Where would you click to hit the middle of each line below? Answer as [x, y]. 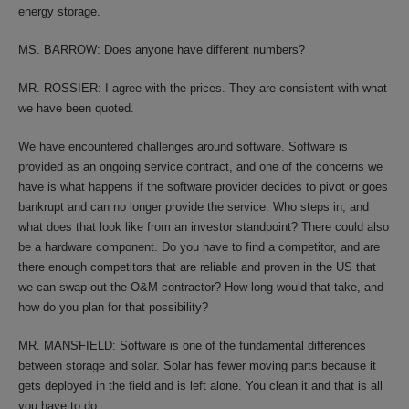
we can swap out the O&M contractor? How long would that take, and [201, 287]
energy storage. [59, 11]
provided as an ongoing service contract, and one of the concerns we [200, 167]
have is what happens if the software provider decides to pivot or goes [203, 187]
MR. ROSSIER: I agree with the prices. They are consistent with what [203, 88]
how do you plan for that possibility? [113, 307]
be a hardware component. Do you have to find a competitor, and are [199, 247]
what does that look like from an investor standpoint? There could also [204, 227]
